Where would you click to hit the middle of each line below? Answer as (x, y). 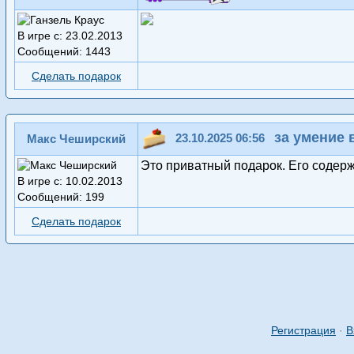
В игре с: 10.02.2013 (70, 181)
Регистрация (303, 331)
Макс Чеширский (76, 139)
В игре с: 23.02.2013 (70, 36)
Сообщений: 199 (61, 197)
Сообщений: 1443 (64, 52)
